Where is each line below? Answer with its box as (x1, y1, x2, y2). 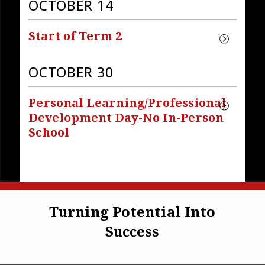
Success (105, 224, 160, 241)
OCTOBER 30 (28, 64, 114, 81)
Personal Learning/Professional (28, 95, 226, 110)
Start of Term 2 (28, 28, 122, 43)
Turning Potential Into (49, 204, 216, 221)
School (28, 125, 69, 140)
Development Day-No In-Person (28, 110, 224, 125)
